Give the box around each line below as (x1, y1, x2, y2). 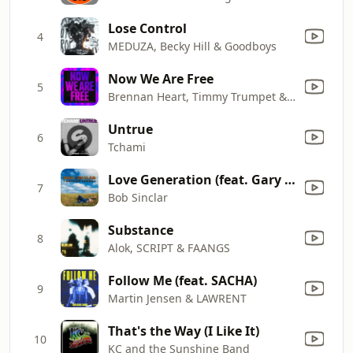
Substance (108, 221, 173, 239)
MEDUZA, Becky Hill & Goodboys (108, 38, 277, 54)
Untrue (108, 120, 153, 138)
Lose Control (108, 19, 187, 37)
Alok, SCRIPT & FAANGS (108, 240, 230, 255)
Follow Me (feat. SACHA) (108, 271, 257, 289)
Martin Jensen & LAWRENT (108, 290, 247, 306)
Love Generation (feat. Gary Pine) (284, 170, 295, 188)
